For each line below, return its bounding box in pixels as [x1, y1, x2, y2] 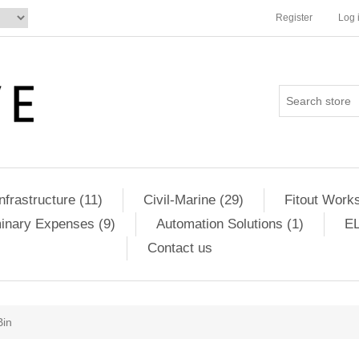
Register [276, 12, 313, 23]
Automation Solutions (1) [155, 216, 304, 232]
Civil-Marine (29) [143, 192, 244, 208]
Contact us [147, 240, 212, 256]
